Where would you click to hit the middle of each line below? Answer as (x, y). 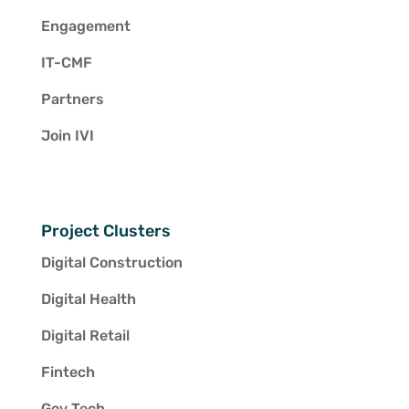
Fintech (68, 372)
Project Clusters (105, 231)
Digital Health (88, 299)
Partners (72, 99)
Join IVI (67, 136)
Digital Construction (111, 263)
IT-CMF (66, 63)
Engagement (85, 26)
